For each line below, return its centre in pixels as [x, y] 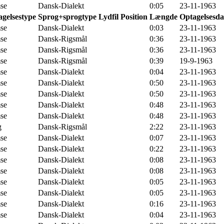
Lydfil [108, 16]
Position [134, 16]
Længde [163, 16]
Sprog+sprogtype [67, 16]
